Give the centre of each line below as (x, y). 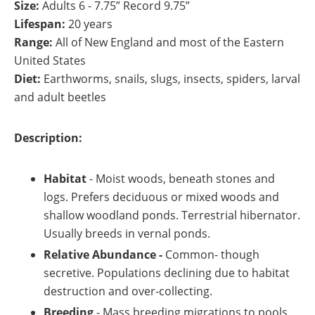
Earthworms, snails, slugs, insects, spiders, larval (172, 78)
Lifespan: (40, 24)
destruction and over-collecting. (128, 291)
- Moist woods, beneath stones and (181, 178)
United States (50, 60)
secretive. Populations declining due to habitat (167, 272)
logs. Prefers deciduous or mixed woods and (161, 197)
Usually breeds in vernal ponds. (127, 233)
